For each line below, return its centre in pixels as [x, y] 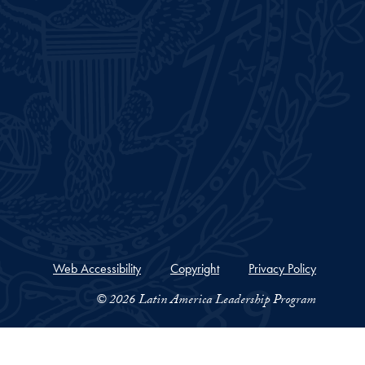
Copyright [195, 268]
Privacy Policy [282, 268]
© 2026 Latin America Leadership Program [206, 301]
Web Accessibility [97, 268]
